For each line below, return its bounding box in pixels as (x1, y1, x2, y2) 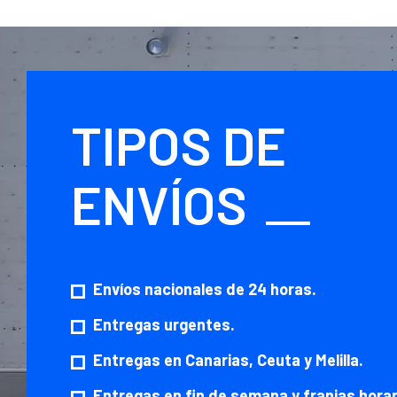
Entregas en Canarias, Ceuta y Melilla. (93, 350, 363, 370)
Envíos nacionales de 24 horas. (93, 279, 316, 300)
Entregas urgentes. (93, 315, 235, 335)
